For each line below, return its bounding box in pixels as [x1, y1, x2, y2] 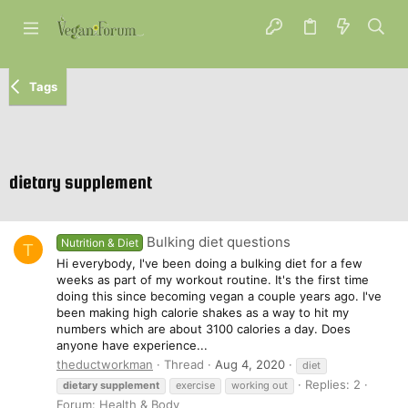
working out [231, 378, 288, 392]
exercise [176, 378, 215, 392]
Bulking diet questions [147, 233, 291, 251]
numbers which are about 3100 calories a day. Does [56, 321, 351, 336]
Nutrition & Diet [61, 236, 139, 250]
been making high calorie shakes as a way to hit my [56, 304, 349, 320]
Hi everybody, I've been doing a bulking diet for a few [56, 255, 362, 270]
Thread [164, 356, 204, 372]
